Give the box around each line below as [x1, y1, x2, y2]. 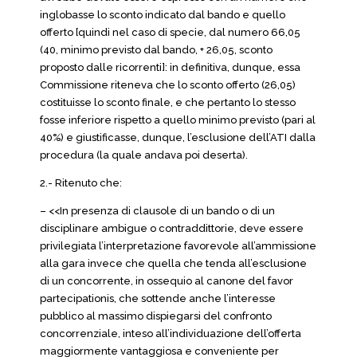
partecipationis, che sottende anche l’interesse [40, 292, 276, 304]
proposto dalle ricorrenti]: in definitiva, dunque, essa [40, 61, 300, 73]
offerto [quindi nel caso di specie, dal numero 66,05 [40, 26, 300, 38]
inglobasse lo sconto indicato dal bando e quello [40, 9, 285, 21]
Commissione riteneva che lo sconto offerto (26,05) [40, 79, 296, 91]
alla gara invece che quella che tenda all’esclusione [40, 257, 307, 269]
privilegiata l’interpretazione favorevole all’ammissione [40, 240, 316, 252]
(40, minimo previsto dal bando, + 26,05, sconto [40, 44, 273, 56]
